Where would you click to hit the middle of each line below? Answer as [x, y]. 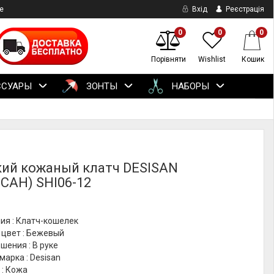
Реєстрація [244, 9]
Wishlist [212, 59]
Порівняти [169, 59]
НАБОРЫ [189, 86]
